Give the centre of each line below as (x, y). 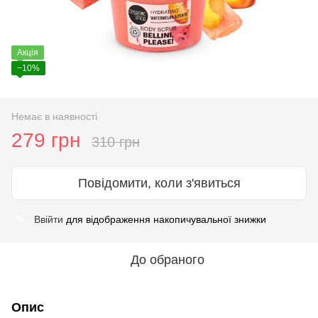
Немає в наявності (54, 116)
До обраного (168, 259)
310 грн (116, 142)
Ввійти (49, 219)
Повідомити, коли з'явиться (159, 183)
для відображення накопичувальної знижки (165, 219)
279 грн (46, 140)
